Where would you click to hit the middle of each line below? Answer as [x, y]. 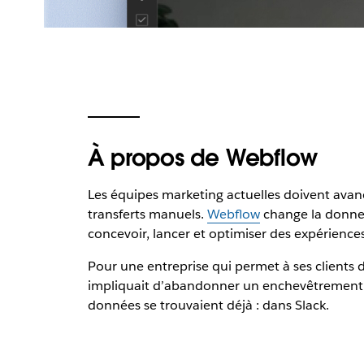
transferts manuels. [147, 214]
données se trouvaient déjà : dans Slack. [208, 305]
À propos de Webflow [203, 158]
